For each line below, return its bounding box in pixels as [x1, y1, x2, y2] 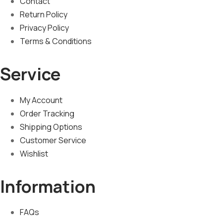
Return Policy [20, 9, 67, 20]
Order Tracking [20, 108, 74, 119]
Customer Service [20, 134, 86, 146]
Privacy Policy [20, 22, 69, 34]
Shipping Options [20, 121, 82, 132]
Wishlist [20, 148, 48, 159]
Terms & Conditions [20, 36, 92, 47]
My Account [20, 94, 62, 106]
